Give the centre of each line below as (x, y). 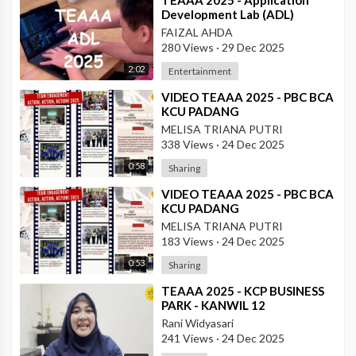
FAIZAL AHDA (197, 33)
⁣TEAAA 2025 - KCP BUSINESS (243, 291)
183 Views (189, 242)
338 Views (189, 145)
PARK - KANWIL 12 (213, 306)
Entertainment (200, 72)
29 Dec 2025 (252, 48)
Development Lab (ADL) (228, 15)
